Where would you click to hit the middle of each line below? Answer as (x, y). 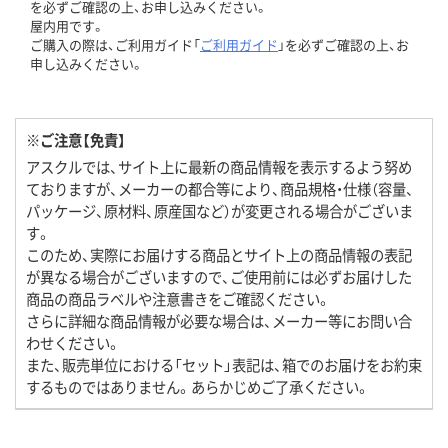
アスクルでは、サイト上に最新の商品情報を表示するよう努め (219, 167)
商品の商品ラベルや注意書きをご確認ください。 (178, 299)
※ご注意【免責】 (76, 140)
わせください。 (73, 343)
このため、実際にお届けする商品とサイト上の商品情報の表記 (219, 255)
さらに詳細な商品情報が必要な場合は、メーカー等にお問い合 (219, 321)
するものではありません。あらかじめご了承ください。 (198, 387)
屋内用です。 (67, 26)
